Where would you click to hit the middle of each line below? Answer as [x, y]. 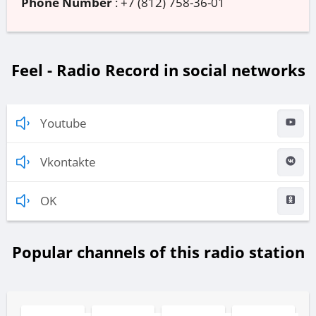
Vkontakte [68, 162]
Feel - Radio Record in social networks [158, 70]
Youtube [63, 123]
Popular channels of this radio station [158, 252]
